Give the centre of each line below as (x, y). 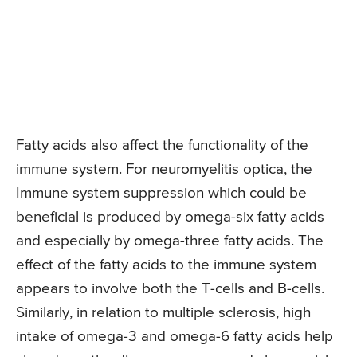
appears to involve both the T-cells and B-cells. (170, 288)
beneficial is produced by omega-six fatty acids (170, 217)
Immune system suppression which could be (161, 193)
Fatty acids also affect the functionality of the (162, 145)
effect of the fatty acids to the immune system (166, 265)
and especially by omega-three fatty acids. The (170, 241)
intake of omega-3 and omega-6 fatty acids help (175, 336)
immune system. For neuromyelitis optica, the (164, 169)
